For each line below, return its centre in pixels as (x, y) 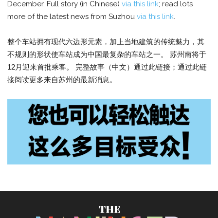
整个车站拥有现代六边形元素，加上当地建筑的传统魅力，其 (106, 42)
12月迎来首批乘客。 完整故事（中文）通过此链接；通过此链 (107, 67)
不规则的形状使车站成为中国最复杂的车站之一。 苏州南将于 (107, 54)
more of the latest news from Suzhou (72, 17)
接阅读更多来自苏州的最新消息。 (62, 80)
